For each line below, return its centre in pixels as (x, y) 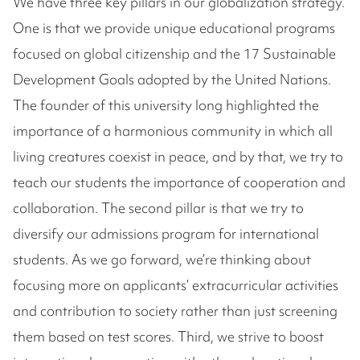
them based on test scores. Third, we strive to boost (168, 337)
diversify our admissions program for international (166, 234)
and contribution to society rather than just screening (175, 311)
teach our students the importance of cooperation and (179, 182)
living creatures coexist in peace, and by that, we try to (178, 157)
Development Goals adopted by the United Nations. (172, 80)
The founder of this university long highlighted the (166, 105)
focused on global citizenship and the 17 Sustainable (174, 54)
